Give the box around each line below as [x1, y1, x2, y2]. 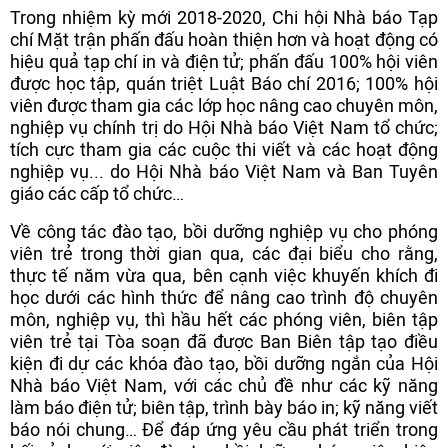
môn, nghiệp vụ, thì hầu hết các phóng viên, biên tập [10, 309, 438, 330]
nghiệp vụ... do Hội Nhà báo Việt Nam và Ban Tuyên [10, 161, 438, 182]
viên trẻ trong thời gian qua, [10, 243, 244, 264]
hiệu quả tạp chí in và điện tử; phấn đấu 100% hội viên [10, 51, 438, 72]
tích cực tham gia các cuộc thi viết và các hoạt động [10, 139, 438, 160]
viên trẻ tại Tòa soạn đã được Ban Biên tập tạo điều [10, 331, 438, 352]
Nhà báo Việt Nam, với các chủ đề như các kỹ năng [10, 375, 438, 396]
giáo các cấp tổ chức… [10, 183, 184, 204]
